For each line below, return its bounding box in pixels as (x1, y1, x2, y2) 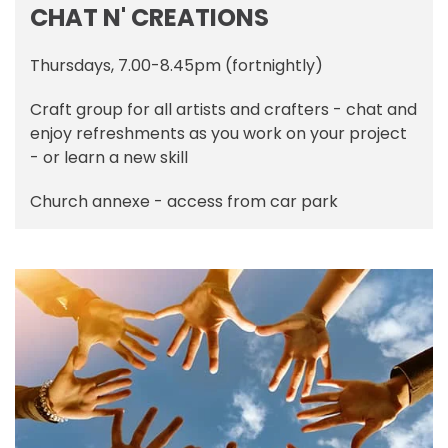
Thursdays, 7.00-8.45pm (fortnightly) (30, 54, 323, 78)
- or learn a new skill (30, 146, 188, 170)
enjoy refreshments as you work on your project (30, 122, 407, 146)
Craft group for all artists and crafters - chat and (30, 98, 417, 122)
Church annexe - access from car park (30, 190, 338, 214)
